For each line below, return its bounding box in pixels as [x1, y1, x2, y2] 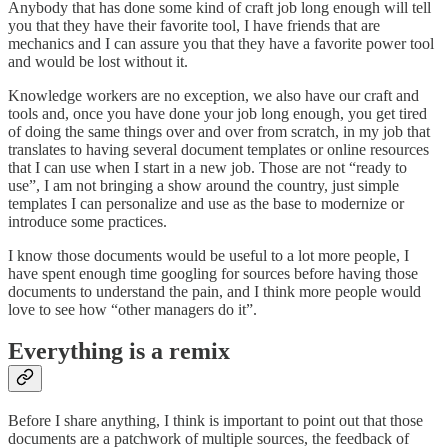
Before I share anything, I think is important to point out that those [8, 412, 423, 430]
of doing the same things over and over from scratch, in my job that [8, 122, 430, 140]
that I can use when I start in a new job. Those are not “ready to [8, 158, 407, 176]
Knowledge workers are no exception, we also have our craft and [8, 86, 419, 104]
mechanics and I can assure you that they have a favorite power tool [8, 34, 434, 52]
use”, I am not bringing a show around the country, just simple [8, 176, 399, 194]
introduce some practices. [8, 212, 167, 230]
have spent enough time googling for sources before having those [8, 264, 418, 282]
